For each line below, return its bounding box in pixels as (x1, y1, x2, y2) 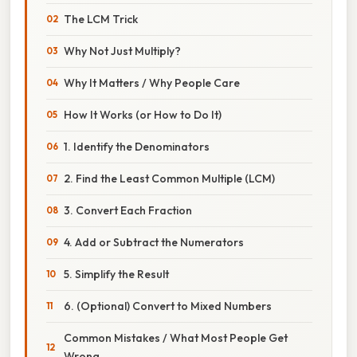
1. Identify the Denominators (64, 139, 210, 154)
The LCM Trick (64, 11, 138, 26)
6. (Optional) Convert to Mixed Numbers (64, 298, 272, 313)
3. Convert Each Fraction (64, 202, 192, 218)
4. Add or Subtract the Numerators (64, 234, 244, 249)
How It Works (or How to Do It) (64, 107, 222, 122)
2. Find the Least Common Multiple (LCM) (64, 171, 275, 186)
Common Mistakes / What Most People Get (64, 330, 288, 345)
